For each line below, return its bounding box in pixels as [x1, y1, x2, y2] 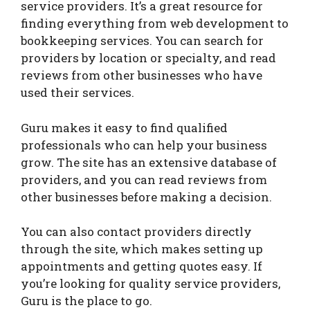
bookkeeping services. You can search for [21, 33, 264, 49]
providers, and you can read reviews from [21, 171, 267, 188]
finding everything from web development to [21, 15, 289, 32]
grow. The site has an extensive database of [21, 154, 277, 170]
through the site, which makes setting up [21, 241, 263, 257]
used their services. [21, 84, 134, 101]
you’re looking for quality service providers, [21, 275, 280, 292]
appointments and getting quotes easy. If [21, 258, 262, 275]
